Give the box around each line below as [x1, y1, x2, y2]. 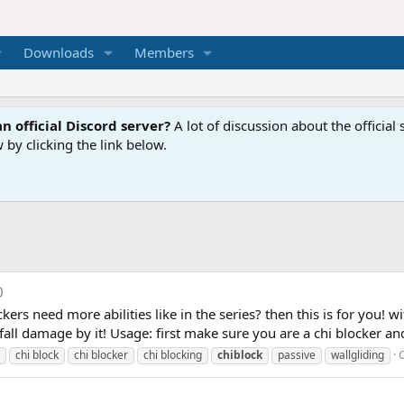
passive [278, 347, 316, 363]
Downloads [23, 43, 94, 62]
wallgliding [331, 347, 384, 363]
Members [133, 43, 194, 62]
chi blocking [143, 347, 202, 363]
